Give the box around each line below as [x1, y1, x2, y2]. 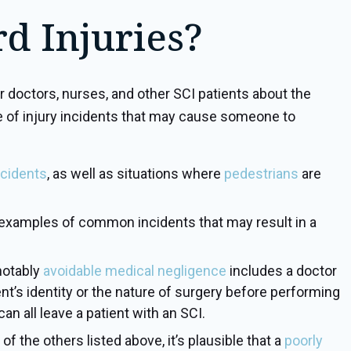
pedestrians [224, 165, 299, 182]
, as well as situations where [47, 165, 224, 182]
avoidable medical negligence [43, 262, 226, 279]
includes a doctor [226, 262, 337, 279]
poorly [284, 332, 323, 349]
